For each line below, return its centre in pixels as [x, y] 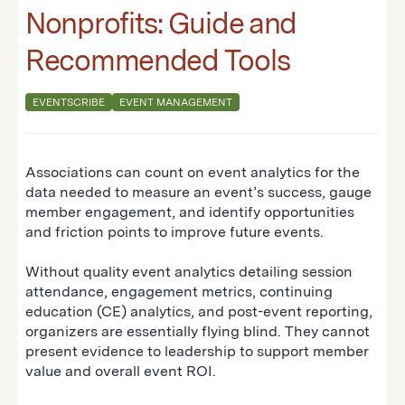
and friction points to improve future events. [176, 231]
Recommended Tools [158, 60]
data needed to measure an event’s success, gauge [198, 192]
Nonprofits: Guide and [161, 23]
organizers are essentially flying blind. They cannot [198, 331]
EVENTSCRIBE [69, 102]
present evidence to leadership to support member [197, 351]
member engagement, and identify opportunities [190, 212]
